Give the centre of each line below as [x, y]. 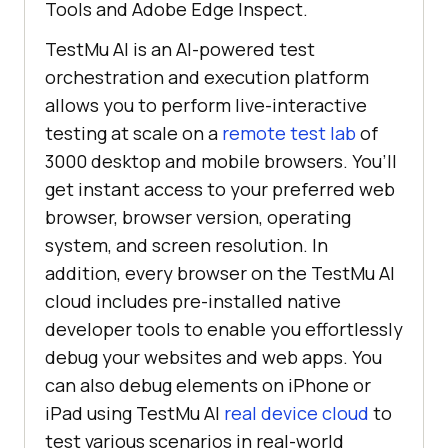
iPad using [90, 412]
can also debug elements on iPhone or [208, 384]
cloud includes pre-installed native [193, 300]
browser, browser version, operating [198, 216]
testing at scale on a [133, 132]
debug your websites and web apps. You [213, 356]
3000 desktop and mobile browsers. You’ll [221, 160]
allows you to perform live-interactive [206, 104]
